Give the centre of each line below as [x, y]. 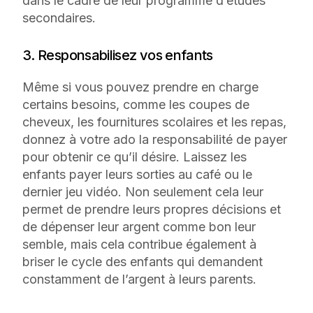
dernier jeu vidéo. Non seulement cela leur [143, 191]
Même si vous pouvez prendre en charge [140, 87]
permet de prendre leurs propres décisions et [152, 209]
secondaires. [61, 17]
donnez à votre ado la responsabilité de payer [155, 139]
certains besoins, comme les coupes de [136, 104]
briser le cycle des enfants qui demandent [143, 261]
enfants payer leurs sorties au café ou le [137, 174]
